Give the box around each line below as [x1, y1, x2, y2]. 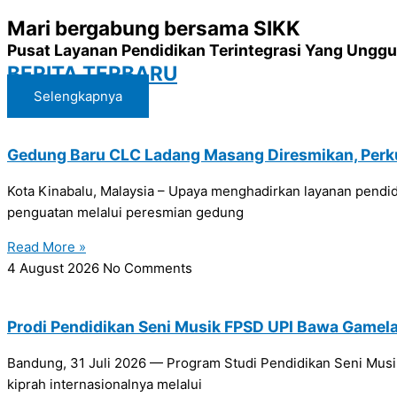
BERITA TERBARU [7, 61, 177, 85]
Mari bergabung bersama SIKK [7, 16, 300, 40]
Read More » [7, 238, 86, 256]
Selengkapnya [34, 88, 122, 105]
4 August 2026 [7, 260, 103, 277]
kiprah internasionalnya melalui [7, 376, 202, 393]
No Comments [103, 260, 192, 277]
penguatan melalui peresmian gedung [7, 204, 244, 222]
